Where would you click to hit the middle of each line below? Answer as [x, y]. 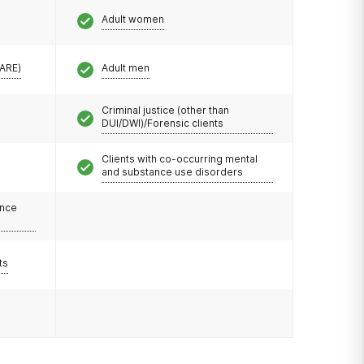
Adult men [125, 67]
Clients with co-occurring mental [179, 158]
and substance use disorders [172, 171]
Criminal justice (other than [165, 110]
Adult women [132, 19]
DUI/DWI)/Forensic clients [162, 123]
